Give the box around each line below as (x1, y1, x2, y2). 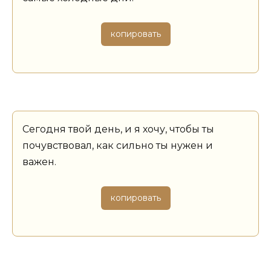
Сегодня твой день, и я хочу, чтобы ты (22, 123, 214, 135)
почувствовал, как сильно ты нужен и (22, 139, 213, 151)
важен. (22, 155, 56, 168)
